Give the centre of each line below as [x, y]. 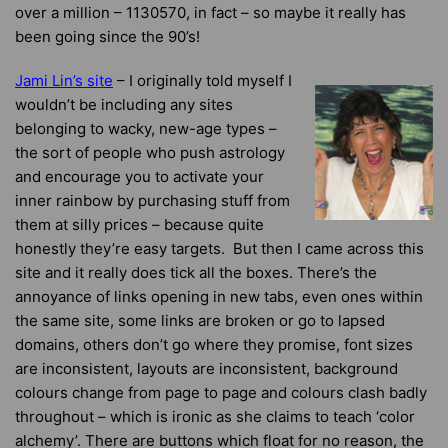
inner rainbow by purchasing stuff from [152, 200]
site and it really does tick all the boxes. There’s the [196, 272]
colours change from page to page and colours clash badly [221, 392]
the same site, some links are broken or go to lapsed [200, 320]
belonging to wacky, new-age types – [146, 128]
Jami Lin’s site [64, 80]
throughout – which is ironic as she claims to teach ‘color [215, 416]
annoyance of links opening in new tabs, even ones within [219, 296]
